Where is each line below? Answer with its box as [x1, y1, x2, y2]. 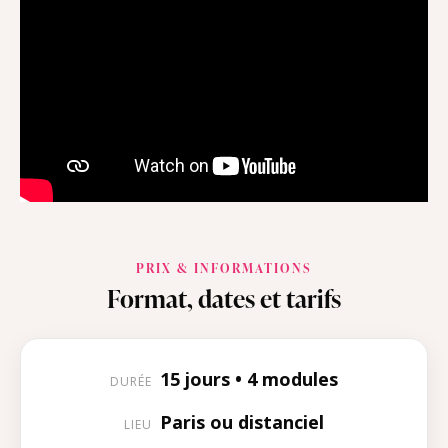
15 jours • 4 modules [160, 367, 338, 392]
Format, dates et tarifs [107, 281, 341, 317]
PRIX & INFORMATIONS [136, 259, 312, 278]
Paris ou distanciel [160, 410, 324, 435]
